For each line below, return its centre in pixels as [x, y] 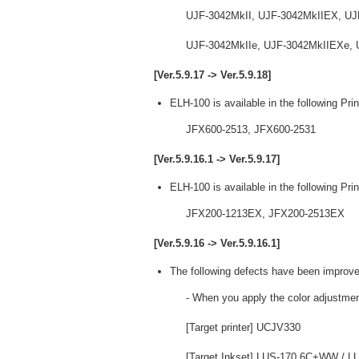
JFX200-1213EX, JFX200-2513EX [265, 214]
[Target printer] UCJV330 [243, 327]
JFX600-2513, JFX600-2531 [251, 129]
